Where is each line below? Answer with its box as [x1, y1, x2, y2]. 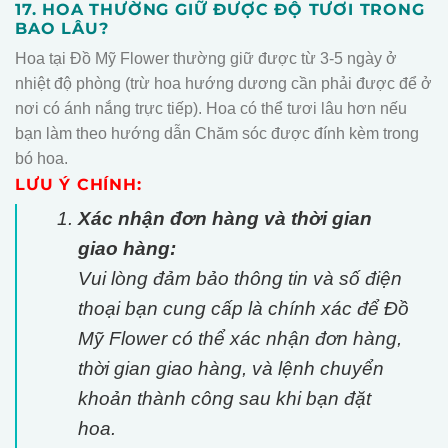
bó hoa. [15, 149, 68, 167]
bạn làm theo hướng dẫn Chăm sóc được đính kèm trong [15, 124, 419, 142]
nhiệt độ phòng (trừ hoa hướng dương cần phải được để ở [15, 74, 432, 92]
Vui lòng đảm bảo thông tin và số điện [77, 268, 402, 290]
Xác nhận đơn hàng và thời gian [77, 208, 372, 230]
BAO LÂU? [15, 18, 109, 38]
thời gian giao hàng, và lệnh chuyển [77, 358, 384, 380]
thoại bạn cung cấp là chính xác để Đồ [77, 298, 409, 320]
